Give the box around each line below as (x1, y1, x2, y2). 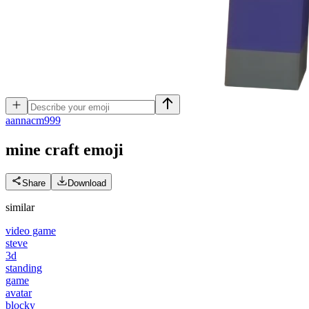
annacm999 (10, 114, 61, 126)
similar (6, 201, 34, 213)
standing (6, 261, 42, 274)
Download (68, 177, 106, 188)
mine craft (6, 140, 79, 159)
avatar (6, 286, 32, 299)
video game (6, 224, 56, 237)
